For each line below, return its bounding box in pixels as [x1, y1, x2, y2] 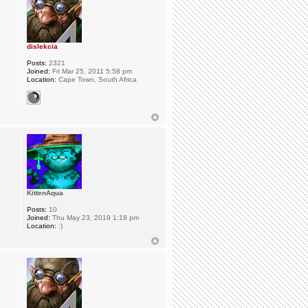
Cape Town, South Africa [56, 75, 137, 83]
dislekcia [26, 42, 58, 50]
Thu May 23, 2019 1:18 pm [49, 213, 139, 221]
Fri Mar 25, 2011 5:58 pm [49, 67, 132, 75]
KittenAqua [26, 188, 63, 197]
